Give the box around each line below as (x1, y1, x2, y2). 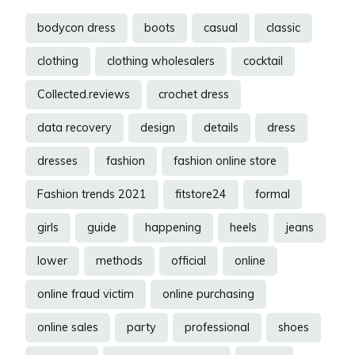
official (171, 254, 206, 269)
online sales (37, 320, 98, 335)
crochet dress (158, 87, 229, 102)
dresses (37, 154, 78, 169)
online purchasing (162, 287, 254, 302)
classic (266, 21, 300, 36)
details (204, 120, 239, 136)
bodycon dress (37, 21, 116, 36)
